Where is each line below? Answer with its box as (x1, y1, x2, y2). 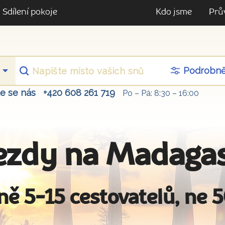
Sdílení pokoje (3, 8, 57, 17)
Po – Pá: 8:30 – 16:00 (123, 88, 199, 98)
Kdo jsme (156, 8, 192, 17)
